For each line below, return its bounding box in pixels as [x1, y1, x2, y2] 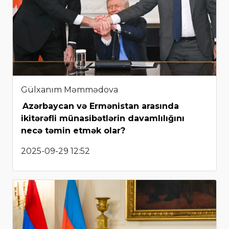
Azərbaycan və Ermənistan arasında [22, 101, 179, 111]
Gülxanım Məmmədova [21, 85, 118, 95]
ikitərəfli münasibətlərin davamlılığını [21, 113, 185, 124]
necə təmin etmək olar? [21, 126, 125, 136]
